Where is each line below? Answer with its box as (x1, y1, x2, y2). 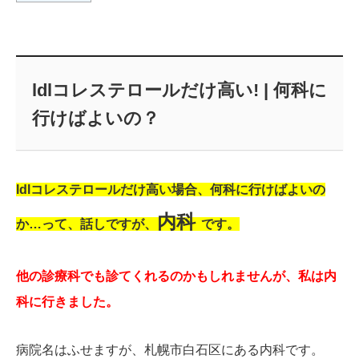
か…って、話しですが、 (16, 217, 157, 232)
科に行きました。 (16, 295, 119, 309)
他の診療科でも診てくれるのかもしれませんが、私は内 (16, 269, 337, 284)
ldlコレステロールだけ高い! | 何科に (31, 80, 327, 101)
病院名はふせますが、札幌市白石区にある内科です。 (16, 343, 324, 357)
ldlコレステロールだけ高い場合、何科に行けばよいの (16, 183, 325, 197)
